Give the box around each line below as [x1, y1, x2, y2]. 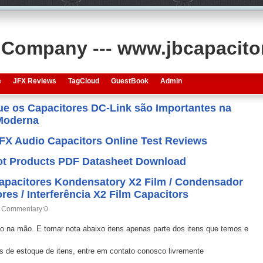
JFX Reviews [12, 77, 56, 85]
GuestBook [110, 77, 149, 85]
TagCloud [68, 77, 99, 85]
